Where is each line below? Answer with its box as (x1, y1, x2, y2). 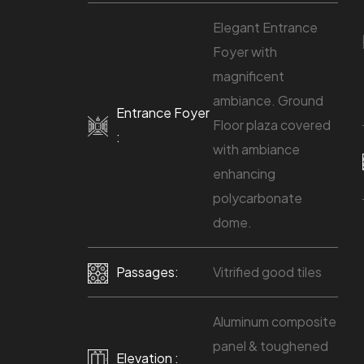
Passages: (115, 262, 179, 280)
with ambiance (212, 140, 300, 158)
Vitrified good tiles (212, 262, 322, 280)
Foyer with (212, 42, 277, 60)
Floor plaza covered (212, 115, 331, 133)
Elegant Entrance (212, 18, 318, 36)
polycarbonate (212, 188, 302, 206)
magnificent (212, 67, 284, 84)
